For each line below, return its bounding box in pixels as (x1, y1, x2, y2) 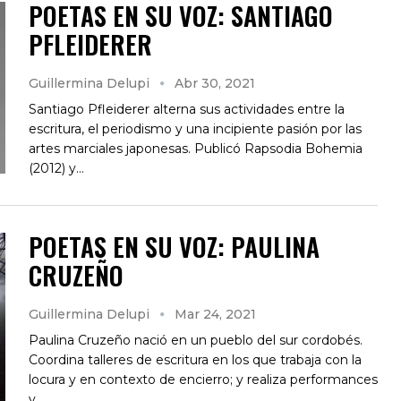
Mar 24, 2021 (175, 305, 256, 322)
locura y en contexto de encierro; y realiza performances (29, 371, 378, 388)
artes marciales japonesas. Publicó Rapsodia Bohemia (29, 140, 363, 157)
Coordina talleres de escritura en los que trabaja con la (29, 351, 362, 368)
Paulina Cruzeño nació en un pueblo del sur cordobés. (29, 331, 363, 348)
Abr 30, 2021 (175, 74, 255, 91)
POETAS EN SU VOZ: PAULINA (29, 227, 320, 265)
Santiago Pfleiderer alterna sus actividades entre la (29, 100, 345, 117)
